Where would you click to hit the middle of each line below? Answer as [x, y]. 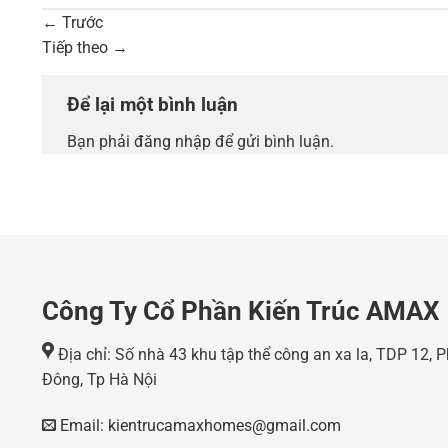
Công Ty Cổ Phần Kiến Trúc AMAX [241, 311]
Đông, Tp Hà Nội [99, 379]
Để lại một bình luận [155, 104]
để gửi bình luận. [272, 142]
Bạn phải [100, 142]
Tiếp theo [77, 47]
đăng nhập [172, 142]
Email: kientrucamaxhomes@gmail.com [198, 425]
